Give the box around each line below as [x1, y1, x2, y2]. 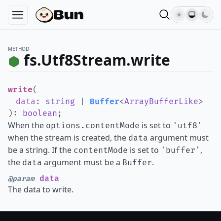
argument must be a [42, 157, 122, 168]
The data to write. [8, 184, 74, 195]
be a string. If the [8, 145, 74, 155]
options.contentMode [46, 121, 140, 131]
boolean [23, 109, 57, 118]
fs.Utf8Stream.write [24, 50, 170, 70]
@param [8, 175, 35, 183]
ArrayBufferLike [124, 97, 198, 107]
